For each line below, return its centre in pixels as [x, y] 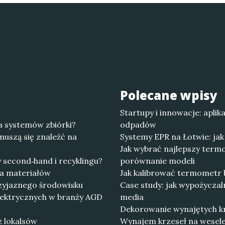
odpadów [138, 125]
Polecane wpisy [169, 95]
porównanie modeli [157, 161]
